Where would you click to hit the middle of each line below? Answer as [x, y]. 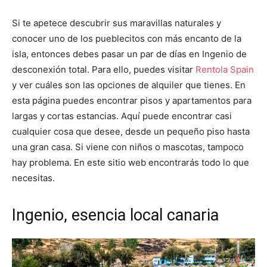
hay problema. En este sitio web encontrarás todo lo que [131, 162]
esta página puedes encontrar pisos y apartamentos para [132, 100]
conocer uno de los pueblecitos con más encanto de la [127, 38]
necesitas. [33, 178]
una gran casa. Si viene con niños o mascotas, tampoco [128, 147]
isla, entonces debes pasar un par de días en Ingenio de [129, 54]
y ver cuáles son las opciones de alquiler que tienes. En [129, 85]
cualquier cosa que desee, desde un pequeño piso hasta [131, 131]
